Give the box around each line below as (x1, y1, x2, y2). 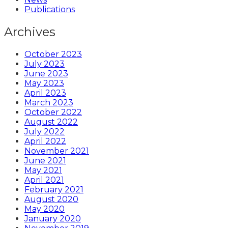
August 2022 (24, 117, 78, 127)
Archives (4, 24, 55, 40)
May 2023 (24, 78, 64, 89)
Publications (24, 5, 75, 15)
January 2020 (24, 214, 81, 224)
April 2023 (24, 88, 66, 98)
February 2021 (24, 185, 83, 195)
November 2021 (24, 146, 89, 156)
